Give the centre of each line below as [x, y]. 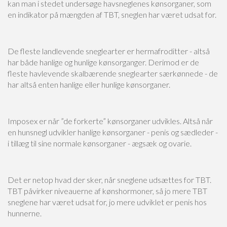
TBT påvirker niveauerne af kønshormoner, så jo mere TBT [107, 191]
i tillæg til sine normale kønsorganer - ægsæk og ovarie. [100, 143]
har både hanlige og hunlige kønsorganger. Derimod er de [103, 62]
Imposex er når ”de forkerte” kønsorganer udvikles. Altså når [110, 121]
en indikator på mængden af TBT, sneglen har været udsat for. [112, 14]
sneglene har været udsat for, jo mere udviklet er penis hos [107, 202]
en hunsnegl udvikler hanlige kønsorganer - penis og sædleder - [113, 132]
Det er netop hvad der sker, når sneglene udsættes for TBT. [109, 180]
